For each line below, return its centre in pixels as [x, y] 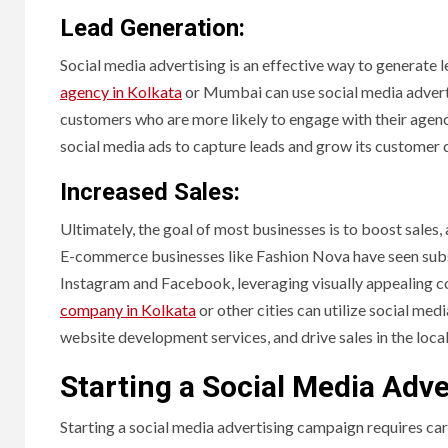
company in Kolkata [128, 310]
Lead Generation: [155, 28]
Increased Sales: [153, 192]
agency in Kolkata [121, 92]
